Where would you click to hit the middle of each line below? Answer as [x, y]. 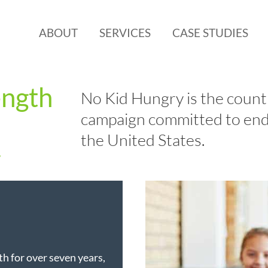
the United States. [143, 139]
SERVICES [125, 33]
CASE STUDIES [211, 33]
